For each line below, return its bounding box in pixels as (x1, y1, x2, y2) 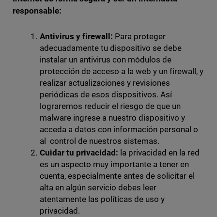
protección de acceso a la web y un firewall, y (39, 66, 204, 77)
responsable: (12, 6, 62, 16)
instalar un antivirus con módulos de (39, 55, 172, 65)
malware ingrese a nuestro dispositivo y (39, 113, 186, 123)
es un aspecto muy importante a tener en (39, 159, 189, 170)
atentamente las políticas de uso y (39, 194, 165, 204)
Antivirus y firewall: (39, 31, 113, 42)
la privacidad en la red (118, 148, 200, 158)
